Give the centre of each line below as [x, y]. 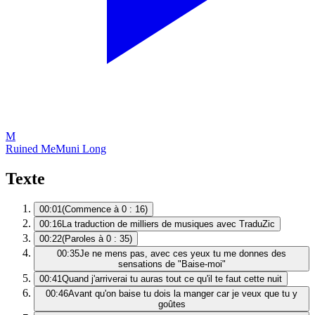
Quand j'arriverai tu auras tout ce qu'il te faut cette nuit [172, 279]
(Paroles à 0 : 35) [97, 239]
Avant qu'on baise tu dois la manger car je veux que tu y [183, 294]
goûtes [172, 304]
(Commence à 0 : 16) [105, 210]
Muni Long [81, 148]
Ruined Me [31, 148]
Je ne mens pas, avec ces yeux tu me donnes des [183, 254]
